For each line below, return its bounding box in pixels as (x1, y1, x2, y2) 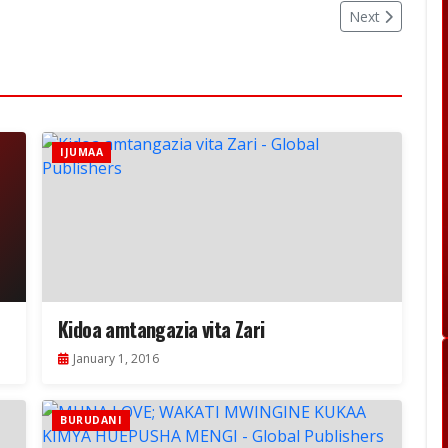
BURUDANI (60, 413, 122, 428)
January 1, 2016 (73, 350, 159, 368)
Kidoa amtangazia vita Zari (58, 314, 265, 345)
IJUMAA (60, 145, 103, 160)
